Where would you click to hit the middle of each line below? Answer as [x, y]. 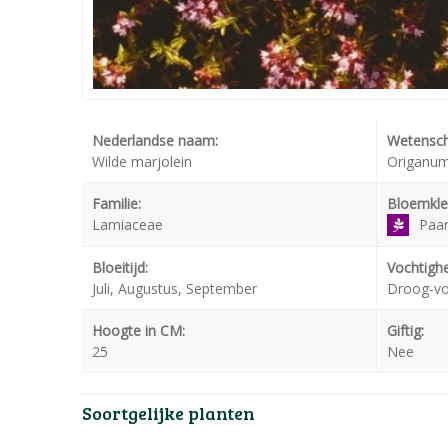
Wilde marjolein [142, 161]
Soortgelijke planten [168, 412]
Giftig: [405, 330]
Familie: [116, 203]
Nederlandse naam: [155, 140]
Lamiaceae [127, 224]
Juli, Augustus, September [174, 288]
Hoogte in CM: [138, 330]
